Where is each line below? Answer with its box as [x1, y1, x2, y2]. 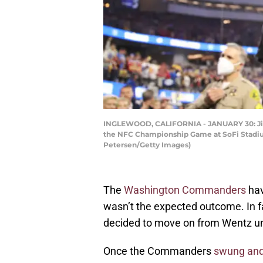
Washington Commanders [124, 184, 246, 197]
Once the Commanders [103, 245, 214, 258]
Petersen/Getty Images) [103, 140, 191, 150]
